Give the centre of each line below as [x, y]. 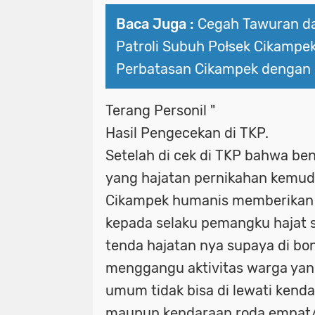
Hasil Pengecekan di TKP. [187, 133]
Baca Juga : [155, 24]
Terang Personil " [160, 110]
